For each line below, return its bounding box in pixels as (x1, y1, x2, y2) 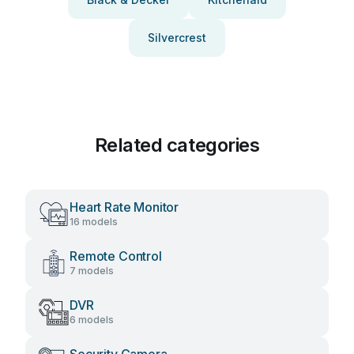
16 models (70, 216, 118, 228)
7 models (70, 265, 114, 277)
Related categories (94, 134, 260, 156)
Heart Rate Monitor (70, 199, 179, 215)
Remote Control (70, 248, 162, 264)
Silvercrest (148, 31, 206, 44)
